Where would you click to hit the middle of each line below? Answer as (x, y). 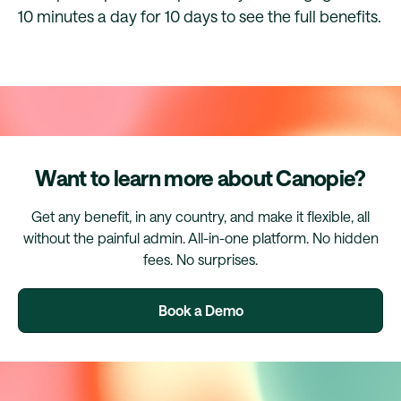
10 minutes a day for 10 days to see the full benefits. (200, 17)
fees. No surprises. (200, 260)
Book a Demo (200, 311)
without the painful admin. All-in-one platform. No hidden (200, 238)
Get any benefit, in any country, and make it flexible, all (200, 217)
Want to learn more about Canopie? (200, 178)
